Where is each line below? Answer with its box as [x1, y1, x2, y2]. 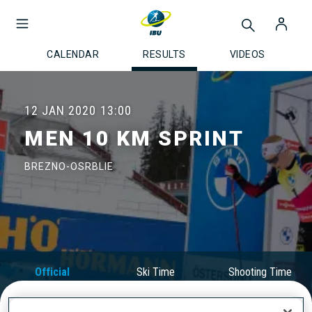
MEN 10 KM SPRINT [24, 126, 244, 150]
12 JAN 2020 [24, 103, 96, 118]
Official [34, 265, 70, 279]
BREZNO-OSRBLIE [24, 161, 114, 172]
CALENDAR [47, 49, 100, 60]
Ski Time [136, 265, 175, 279]
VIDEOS [229, 49, 265, 60]
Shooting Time [228, 265, 292, 279]
